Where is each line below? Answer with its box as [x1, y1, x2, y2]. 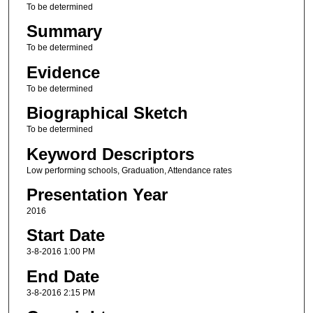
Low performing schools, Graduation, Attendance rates [26, 165, 232, 175]
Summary [26, 22, 102, 41]
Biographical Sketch [26, 103, 188, 123]
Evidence [26, 62, 100, 82]
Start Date [26, 226, 105, 245]
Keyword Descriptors [26, 144, 194, 163]
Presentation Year [26, 184, 168, 204]
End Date [26, 266, 99, 286]
